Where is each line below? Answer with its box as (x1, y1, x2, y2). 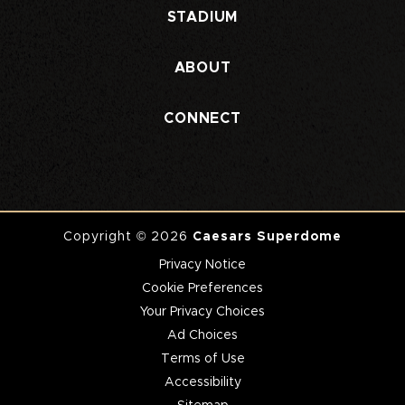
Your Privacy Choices (140, 306, 265, 319)
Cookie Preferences (142, 282, 263, 296)
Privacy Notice (159, 259, 246, 272)
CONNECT (164, 111, 241, 127)
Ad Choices (167, 329, 238, 343)
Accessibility (164, 376, 241, 390)
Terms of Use (160, 353, 245, 366)
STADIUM (166, 10, 239, 25)
